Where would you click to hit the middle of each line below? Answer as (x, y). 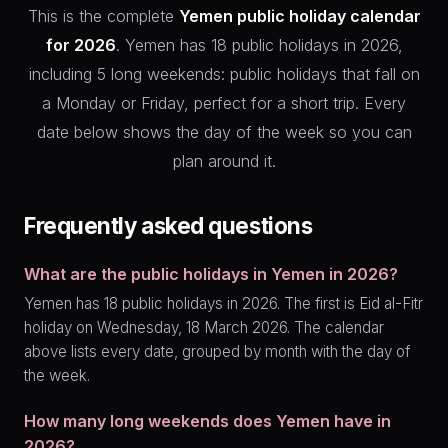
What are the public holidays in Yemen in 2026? (211, 274)
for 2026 (80, 44)
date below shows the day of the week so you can (224, 131)
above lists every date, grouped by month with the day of (217, 351)
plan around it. (224, 160)
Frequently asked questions (168, 225)
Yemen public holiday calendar (299, 15)
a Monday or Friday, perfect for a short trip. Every (224, 102)
